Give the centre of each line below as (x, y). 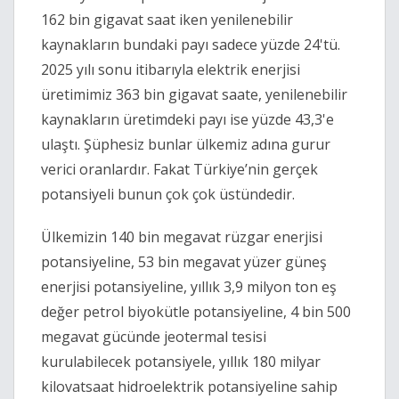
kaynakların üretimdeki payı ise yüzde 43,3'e (187, 120)
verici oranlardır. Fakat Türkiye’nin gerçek (179, 170)
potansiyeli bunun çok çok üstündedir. (168, 195)
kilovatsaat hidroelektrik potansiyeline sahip (189, 387)
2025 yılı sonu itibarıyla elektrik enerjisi (171, 70)
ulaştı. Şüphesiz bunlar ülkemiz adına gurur (186, 145)
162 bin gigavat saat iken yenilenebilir (167, 20)
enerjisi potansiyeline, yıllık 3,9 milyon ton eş (189, 287)
